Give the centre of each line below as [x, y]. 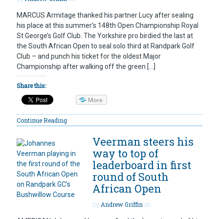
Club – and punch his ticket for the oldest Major [89, 56]
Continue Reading [42, 120]
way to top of [125, 153]
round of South [131, 177]
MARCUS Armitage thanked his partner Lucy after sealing [105, 15]
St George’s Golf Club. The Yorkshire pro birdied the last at [105, 35]
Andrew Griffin [122, 205]
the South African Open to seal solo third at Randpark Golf [106, 46]
